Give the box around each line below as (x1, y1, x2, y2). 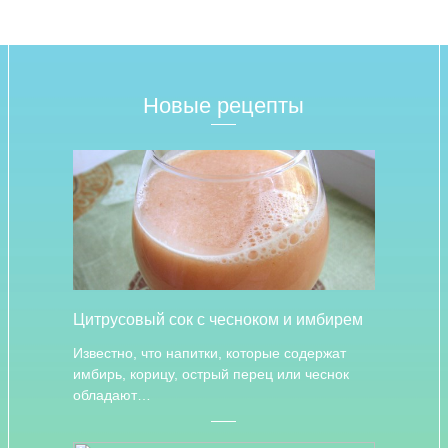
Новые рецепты (143, 93, 305, 118)
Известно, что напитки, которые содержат (72, 345, 346, 361)
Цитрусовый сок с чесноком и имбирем (72, 311, 363, 328)
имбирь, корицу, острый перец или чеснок (72, 366, 349, 382)
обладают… (72, 387, 151, 403)
